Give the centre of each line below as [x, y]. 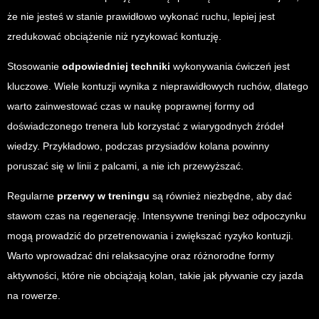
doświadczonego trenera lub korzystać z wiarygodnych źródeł [145, 126]
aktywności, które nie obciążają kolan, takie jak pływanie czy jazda [155, 276]
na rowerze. [34, 296]
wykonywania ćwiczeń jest [230, 67]
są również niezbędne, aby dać [221, 196]
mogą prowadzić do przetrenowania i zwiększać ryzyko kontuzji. [150, 236]
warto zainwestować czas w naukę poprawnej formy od [131, 106]
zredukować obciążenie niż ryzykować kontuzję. [114, 37]
